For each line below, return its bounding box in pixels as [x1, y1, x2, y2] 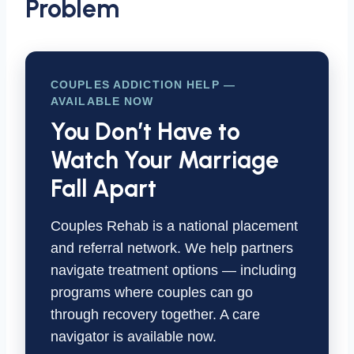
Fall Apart [51, 174, 156, 203]
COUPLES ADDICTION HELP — [51, 78, 235, 91]
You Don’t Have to [51, 117, 240, 146]
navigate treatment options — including [51, 262, 296, 278]
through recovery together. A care [51, 307, 260, 322]
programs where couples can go [51, 284, 253, 300]
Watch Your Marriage [51, 145, 279, 175]
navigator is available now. [51, 329, 217, 345]
